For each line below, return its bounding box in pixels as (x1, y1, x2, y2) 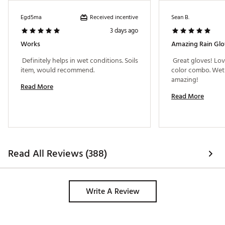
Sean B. (171, 13, 189, 23)
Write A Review (85, 185, 140, 198)
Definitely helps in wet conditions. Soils (21, 55, 138, 67)
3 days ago (110, 25, 138, 37)
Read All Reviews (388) (8, 146, 107, 162)
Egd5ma (21, 13, 42, 23)
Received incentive (90, 12, 138, 22)
